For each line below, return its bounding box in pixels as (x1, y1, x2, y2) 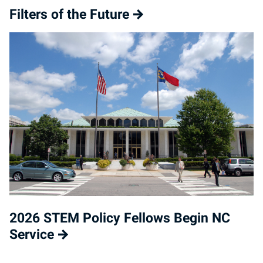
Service (9, 226, 54, 242)
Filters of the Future (9, 6, 129, 23)
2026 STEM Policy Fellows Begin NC (9, 210, 230, 226)
